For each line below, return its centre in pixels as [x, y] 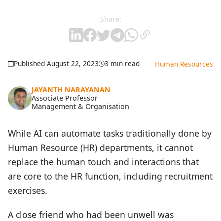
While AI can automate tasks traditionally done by [110, 133]
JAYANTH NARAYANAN [71, 90]
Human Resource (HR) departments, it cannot [100, 148]
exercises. [28, 191]
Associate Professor [65, 98]
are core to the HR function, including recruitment [110, 176]
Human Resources [184, 64]
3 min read [122, 64]
